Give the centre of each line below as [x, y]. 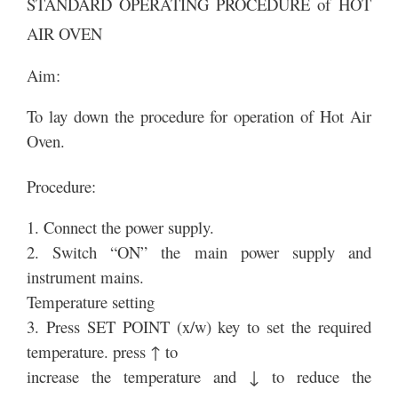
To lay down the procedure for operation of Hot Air [199, 115]
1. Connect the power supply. [120, 227]
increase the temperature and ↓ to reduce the [199, 377]
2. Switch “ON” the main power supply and [199, 252]
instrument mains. [85, 277]
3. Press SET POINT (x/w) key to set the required [199, 327]
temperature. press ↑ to [102, 352]
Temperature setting [91, 302]
